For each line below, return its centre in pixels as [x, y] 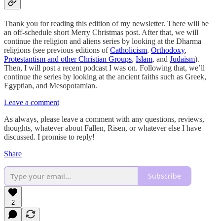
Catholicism [129, 50]
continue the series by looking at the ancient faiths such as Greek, [105, 76]
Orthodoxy [168, 50]
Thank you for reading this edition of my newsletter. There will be [106, 23]
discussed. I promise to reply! [49, 137]
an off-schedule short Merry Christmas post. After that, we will [101, 32]
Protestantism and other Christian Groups [68, 59]
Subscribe [165, 176]
